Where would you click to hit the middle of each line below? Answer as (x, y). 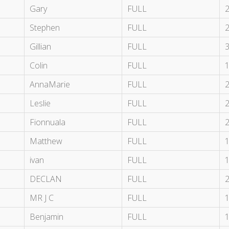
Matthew (46, 141)
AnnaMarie (50, 85)
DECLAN (46, 179)
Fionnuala (48, 122)
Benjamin (47, 217)
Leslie (40, 104)
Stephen (45, 28)
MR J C (42, 198)
